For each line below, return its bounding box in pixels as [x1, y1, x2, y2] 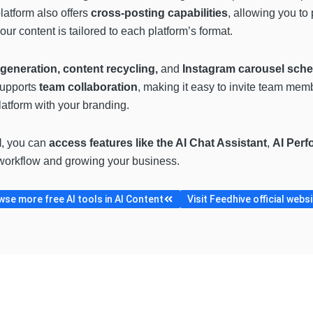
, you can [1, 137, 49, 150]
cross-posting [91, 7, 165, 20]
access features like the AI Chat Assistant [49, 137, 267, 150]
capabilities [168, 7, 228, 20]
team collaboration [39, 81, 138, 94]
